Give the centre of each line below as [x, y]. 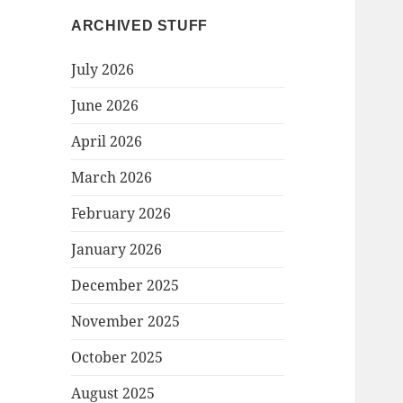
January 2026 [117, 250]
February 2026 [121, 214]
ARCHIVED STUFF [140, 26]
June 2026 [105, 106]
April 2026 [107, 142]
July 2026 [103, 70]
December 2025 [125, 286]
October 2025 [117, 358]
